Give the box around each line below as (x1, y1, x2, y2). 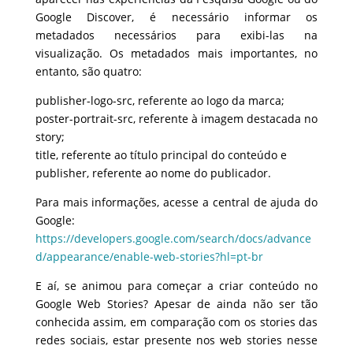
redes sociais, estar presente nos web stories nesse (35, 332, 318, 347)
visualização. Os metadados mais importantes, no (35, 45, 318, 61)
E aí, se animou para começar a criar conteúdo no (35, 277, 318, 293)
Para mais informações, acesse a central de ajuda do (35, 194, 318, 210)
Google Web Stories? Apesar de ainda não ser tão (35, 295, 318, 311)
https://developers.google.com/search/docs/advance (35, 230, 311, 246)
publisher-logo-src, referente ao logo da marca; (35, 92, 284, 108)
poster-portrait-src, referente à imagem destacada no (35, 110, 318, 126)
